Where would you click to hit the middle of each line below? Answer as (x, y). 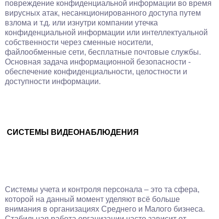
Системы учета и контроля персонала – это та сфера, (102, 189)
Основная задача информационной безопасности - (98, 62)
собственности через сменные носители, (79, 42)
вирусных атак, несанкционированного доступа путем (103, 13)
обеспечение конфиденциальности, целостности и (96, 72)
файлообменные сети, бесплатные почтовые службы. (103, 52)
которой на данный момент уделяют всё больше (92, 199)
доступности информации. (53, 81)
